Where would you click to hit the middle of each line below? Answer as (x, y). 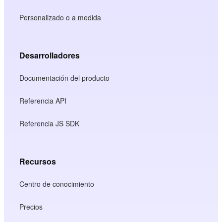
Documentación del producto (65, 78)
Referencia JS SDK (50, 123)
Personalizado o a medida (60, 17)
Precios (31, 206)
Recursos (38, 161)
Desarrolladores (50, 55)
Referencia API (43, 100)
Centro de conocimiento (57, 184)
